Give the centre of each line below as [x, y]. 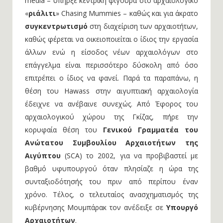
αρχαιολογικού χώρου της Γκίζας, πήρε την [111, 117]
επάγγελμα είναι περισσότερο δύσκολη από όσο [111, 65]
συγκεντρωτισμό [56, 26]
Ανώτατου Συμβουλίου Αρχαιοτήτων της [111, 143]
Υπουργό [182, 207]
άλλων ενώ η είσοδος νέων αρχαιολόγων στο [111, 52]
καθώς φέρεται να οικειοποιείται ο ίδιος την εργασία [111, 39]
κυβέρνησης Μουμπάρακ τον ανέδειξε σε [96, 207]
